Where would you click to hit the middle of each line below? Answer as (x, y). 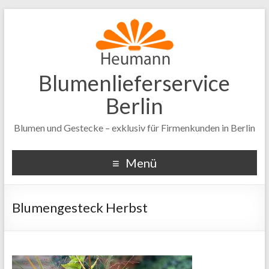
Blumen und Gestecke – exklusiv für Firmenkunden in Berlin (134, 128)
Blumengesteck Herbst (80, 207)
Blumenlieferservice (134, 83)
